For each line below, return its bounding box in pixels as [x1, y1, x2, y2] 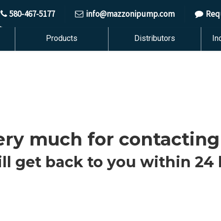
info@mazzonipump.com [86, 8, 175, 19]
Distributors [134, 34, 175, 43]
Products [46, 34, 78, 43]
